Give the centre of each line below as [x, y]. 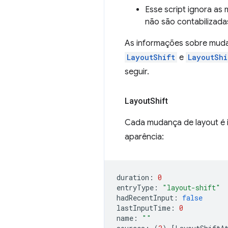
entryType [135, 188]
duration [133, 177]
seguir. [137, 72]
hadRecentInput [145, 198]
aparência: [144, 137]
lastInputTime [144, 208]
